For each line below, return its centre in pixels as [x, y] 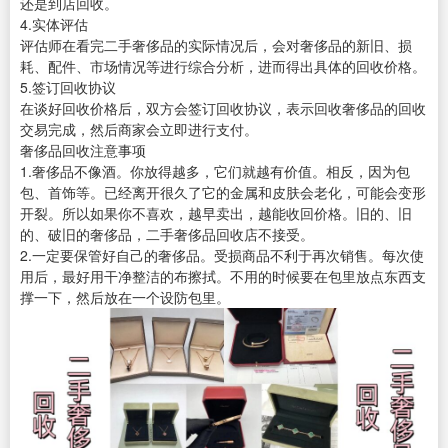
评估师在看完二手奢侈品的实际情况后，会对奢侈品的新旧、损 [216, 45]
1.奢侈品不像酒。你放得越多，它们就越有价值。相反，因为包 [215, 171]
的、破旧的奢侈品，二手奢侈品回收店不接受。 [167, 234]
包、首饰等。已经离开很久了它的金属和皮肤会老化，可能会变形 [223, 192]
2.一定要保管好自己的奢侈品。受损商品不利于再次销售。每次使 [222, 255]
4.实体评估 [54, 24]
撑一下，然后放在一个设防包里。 [125, 297]
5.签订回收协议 [68, 87]
